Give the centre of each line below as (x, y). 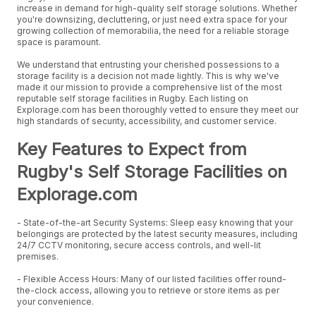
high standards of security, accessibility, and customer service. (147, 121)
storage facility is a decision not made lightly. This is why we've (148, 76)
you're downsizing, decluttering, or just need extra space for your (152, 19)
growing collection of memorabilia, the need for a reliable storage (153, 31)
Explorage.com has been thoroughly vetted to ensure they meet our (158, 110)
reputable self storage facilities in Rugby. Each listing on (133, 98)
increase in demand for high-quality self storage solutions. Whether (157, 8)
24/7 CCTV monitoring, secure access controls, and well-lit (139, 245)
